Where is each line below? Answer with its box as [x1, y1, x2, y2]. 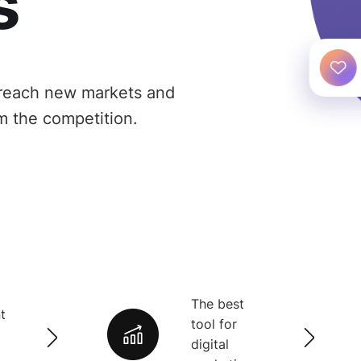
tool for [191, 316, 238, 333]
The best [191, 296, 245, 313]
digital [191, 336, 230, 353]
